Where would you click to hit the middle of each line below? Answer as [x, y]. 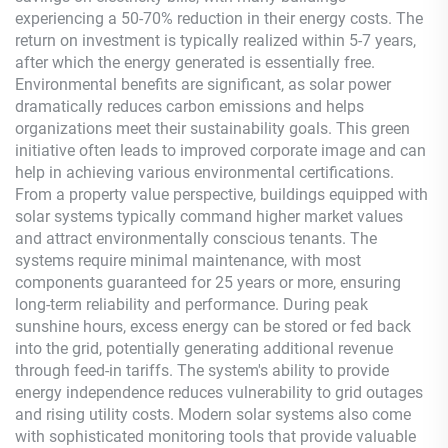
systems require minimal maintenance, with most [188, 260]
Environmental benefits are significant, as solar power [203, 84]
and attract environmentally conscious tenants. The [196, 238]
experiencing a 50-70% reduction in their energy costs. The [219, 18]
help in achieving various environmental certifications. [204, 172]
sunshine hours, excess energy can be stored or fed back [213, 326]
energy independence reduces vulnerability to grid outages [219, 392]
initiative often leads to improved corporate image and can [220, 150]
